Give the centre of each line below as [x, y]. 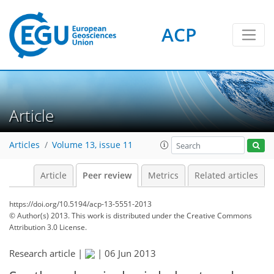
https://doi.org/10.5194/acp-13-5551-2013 [80, 204]
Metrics [163, 176]
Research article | [47, 253]
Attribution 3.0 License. [48, 227]
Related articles [226, 176]
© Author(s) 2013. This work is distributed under [91, 216]
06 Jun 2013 [130, 253]
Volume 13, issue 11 [92, 145]
